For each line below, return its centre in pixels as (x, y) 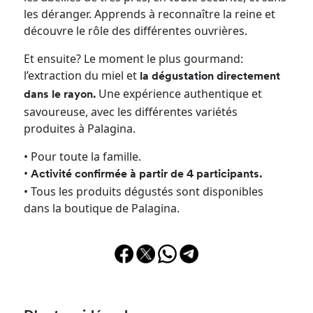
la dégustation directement (210, 77)
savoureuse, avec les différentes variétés (131, 112)
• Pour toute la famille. (83, 157)
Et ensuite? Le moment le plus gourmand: (134, 59)
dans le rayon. (60, 95)
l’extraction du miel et (82, 76)
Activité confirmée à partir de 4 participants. (147, 175)
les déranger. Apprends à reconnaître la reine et (150, 14)
